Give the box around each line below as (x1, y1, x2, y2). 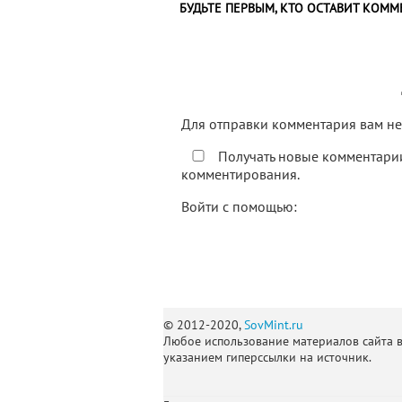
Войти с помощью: (181, 197, 301, 215)
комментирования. (181, 165, 300, 183)
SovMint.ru (244, 317, 303, 333)
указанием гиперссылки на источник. (163, 349, 371, 365)
